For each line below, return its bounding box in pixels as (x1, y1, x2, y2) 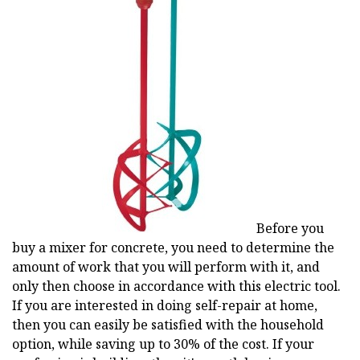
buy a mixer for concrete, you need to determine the (12, 239, 334, 257)
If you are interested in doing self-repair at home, (12, 297, 317, 315)
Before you (253, 219, 324, 238)
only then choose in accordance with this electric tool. (12, 277, 341, 296)
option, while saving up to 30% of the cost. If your (12, 335, 314, 354)
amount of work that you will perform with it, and (12, 258, 320, 276)
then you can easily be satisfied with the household (12, 316, 324, 334)
